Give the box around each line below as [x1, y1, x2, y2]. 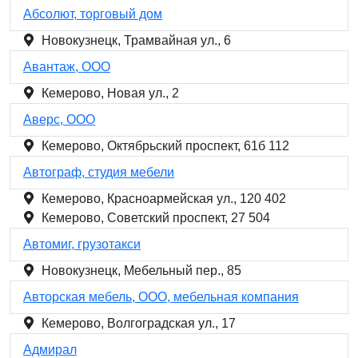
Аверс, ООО [23, 113, 95, 126]
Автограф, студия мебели [23, 165, 174, 179]
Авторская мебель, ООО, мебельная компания [23, 290, 299, 304]
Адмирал [23, 343, 77, 356]
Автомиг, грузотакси [23, 237, 141, 251]
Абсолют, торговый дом [23, 7, 162, 21]
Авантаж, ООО [23, 60, 110, 74]
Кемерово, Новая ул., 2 [42, 86, 179, 100]
